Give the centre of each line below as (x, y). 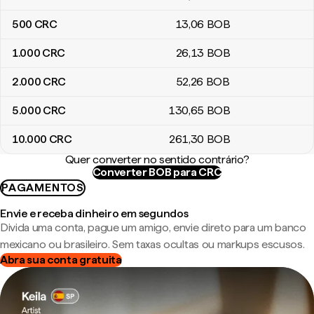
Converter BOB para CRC (157, 172)
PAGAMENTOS (43, 187)
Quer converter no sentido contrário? (157, 159)
